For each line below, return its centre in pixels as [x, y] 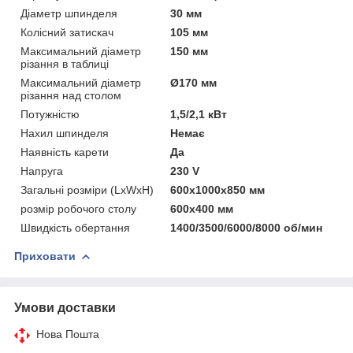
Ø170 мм [194, 82]
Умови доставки [65, 307]
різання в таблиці [65, 63]
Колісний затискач [67, 32]
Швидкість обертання [75, 227]
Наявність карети [65, 152]
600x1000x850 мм [218, 190]
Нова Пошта [68, 334]
